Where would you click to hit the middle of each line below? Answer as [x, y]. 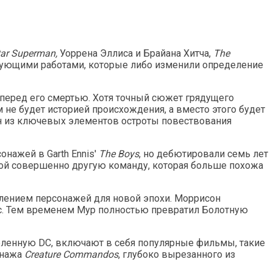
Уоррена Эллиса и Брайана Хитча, [136, 54]
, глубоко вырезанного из [177, 255]
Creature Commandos [71, 255]
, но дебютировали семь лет [204, 154]
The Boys [119, 154]
